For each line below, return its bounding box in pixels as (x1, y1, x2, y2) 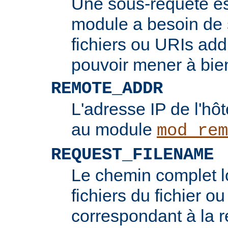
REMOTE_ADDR (51, 78, 163, 98)
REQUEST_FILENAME (51, 145, 214, 164)
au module (71, 119, 157, 139)
